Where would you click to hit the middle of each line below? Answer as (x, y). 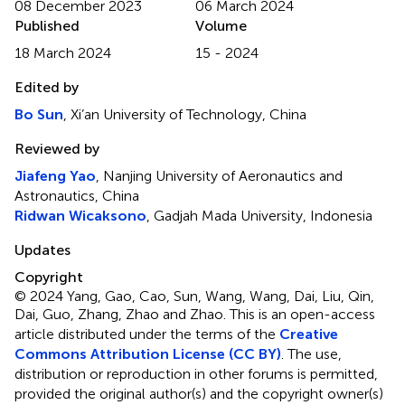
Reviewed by (57, 149)
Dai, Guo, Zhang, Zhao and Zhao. (122, 315)
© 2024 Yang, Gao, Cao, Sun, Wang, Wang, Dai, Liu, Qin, (194, 297)
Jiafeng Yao (55, 176)
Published (47, 26)
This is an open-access (302, 315)
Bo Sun (39, 115)
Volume (221, 26)
